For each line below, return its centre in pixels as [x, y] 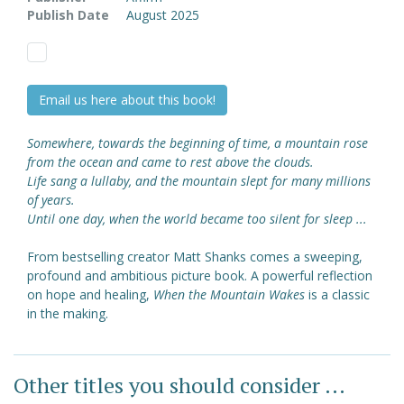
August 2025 [163, 14]
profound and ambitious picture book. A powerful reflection [200, 275]
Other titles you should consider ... [179, 385]
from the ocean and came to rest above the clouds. [170, 161]
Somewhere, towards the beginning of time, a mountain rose [197, 142]
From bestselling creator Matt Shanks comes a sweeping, [195, 256]
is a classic [337, 294]
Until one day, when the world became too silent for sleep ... [197, 218]
